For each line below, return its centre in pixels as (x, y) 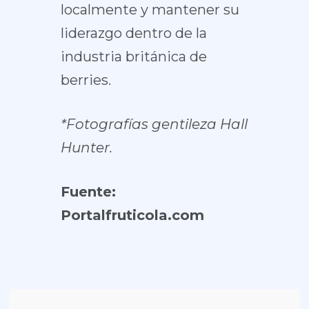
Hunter (85, 147)
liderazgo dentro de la (133, 33)
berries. (86, 80)
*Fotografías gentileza (140, 124)
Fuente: (88, 191)
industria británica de (133, 56)
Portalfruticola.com (132, 215)
